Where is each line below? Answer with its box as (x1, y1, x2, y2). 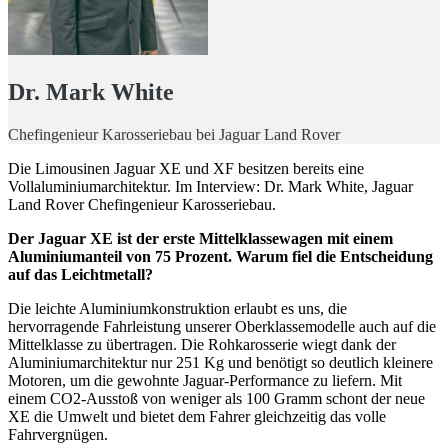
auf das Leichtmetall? (8, 265, 153, 283)
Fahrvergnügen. (8, 425, 108, 443)
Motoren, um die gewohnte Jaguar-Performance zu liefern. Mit (8, 371, 402, 389)
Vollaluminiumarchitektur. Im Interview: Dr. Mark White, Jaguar (8, 177, 413, 195)
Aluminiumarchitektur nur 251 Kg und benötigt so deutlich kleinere (8, 353, 433, 371)
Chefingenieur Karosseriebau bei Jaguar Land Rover (8, 125, 340, 143)
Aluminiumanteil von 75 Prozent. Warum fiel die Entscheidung (8, 247, 433, 265)
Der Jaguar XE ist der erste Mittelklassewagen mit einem (8, 229, 393, 247)
